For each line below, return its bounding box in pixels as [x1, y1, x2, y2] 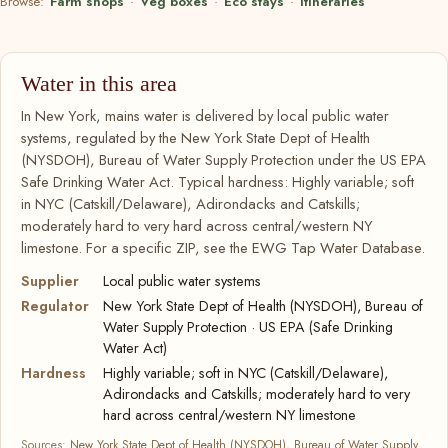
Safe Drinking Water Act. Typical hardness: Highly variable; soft [21, 170, 414, 193]
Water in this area [21, 70, 177, 96]
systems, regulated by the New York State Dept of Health [21, 126, 370, 149]
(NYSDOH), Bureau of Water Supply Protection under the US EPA [21, 148, 426, 171]
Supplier [21, 270, 79, 291]
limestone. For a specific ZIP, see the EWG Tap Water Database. [21, 236, 425, 259]
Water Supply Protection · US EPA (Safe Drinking [103, 316, 393, 337]
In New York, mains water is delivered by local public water [21, 104, 389, 127]
